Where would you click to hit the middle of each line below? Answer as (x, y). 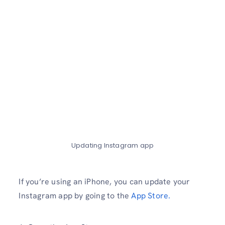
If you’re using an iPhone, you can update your (104, 181)
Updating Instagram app (113, 146)
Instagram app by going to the (75, 195)
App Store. (151, 195)
